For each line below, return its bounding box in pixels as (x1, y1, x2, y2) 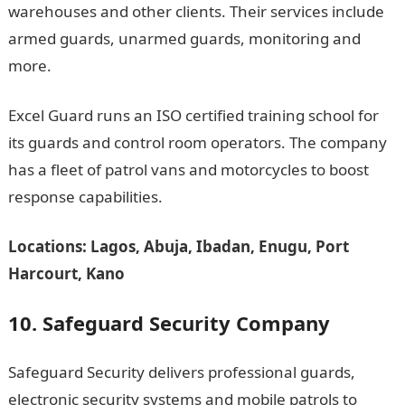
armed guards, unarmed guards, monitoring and (7, 28, 361, 49)
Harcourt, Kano (7, 263, 125, 284)
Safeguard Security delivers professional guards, (7, 362, 355, 382)
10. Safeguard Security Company (7, 309, 330, 336)
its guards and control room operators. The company (7, 132, 387, 153)
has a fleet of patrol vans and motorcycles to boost (7, 159, 369, 180)
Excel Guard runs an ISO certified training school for (7, 105, 379, 126)
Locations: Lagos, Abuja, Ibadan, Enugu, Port (7, 236, 349, 257)
